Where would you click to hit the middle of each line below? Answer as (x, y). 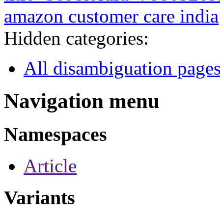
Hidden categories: (76, 38)
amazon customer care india (111, 16)
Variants (40, 198)
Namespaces (55, 134)
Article (50, 166)
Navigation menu (82, 101)
